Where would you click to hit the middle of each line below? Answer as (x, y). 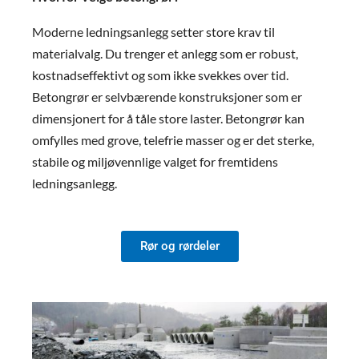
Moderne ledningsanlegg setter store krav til (153, 31)
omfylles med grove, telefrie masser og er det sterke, (173, 139)
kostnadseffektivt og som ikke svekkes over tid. (160, 75)
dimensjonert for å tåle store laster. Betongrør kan (168, 118)
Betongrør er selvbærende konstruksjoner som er (167, 96)
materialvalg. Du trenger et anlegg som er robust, (165, 53)
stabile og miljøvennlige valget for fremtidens (155, 161)
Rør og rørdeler (179, 246)
